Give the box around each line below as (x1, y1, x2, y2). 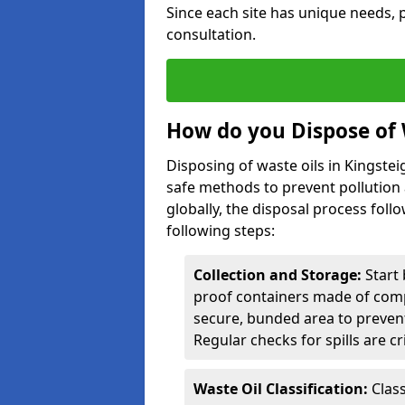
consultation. (166, 24, 256, 44)
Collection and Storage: (193, 265, 362, 285)
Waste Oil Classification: (193, 379, 368, 399)
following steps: (166, 221, 275, 240)
